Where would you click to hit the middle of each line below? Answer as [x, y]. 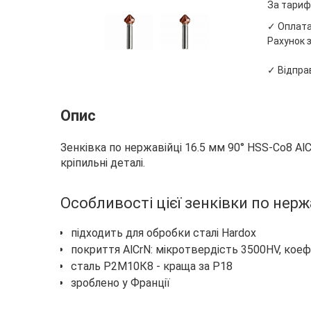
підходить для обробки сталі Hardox [163, 233]
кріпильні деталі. [103, 163]
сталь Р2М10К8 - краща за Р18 [152, 266]
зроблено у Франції [120, 283]
